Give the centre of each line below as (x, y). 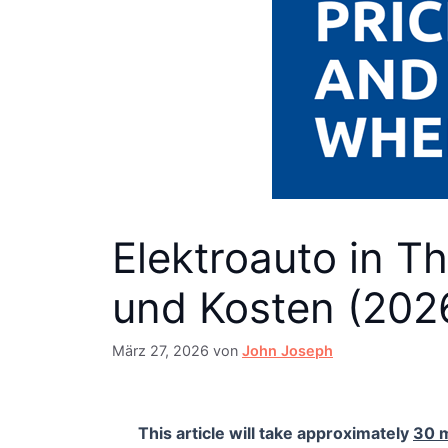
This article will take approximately (275, 433)
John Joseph (287, 351)
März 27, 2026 (160, 351)
